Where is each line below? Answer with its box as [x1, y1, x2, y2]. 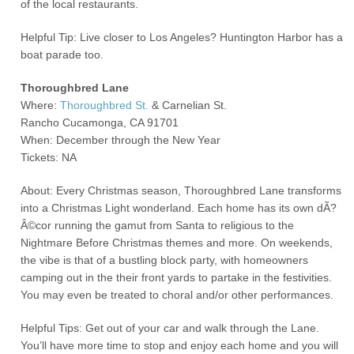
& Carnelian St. [149, 99, 228, 111]
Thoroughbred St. [60, 99, 149, 111]
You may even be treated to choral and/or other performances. [21, 288, 334, 301]
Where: [21, 99, 61, 111]
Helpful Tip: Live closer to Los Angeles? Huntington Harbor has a [21, 31, 344, 43]
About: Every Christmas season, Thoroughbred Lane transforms [21, 184, 342, 197]
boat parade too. [21, 48, 104, 61]
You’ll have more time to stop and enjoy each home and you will [21, 339, 339, 352]
